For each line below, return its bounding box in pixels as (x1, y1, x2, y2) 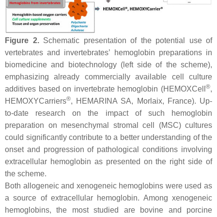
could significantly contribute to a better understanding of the (5, 133, 212, 142)
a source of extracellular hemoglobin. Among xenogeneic (5, 194, 212, 202)
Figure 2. (5, 36, 39, 45)
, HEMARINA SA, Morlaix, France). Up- (71, 97, 212, 106)
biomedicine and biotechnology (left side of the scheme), (5, 61, 212, 69)
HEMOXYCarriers (5, 97, 66, 106)
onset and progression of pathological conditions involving (5, 145, 212, 154)
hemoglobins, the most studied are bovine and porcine (5, 206, 212, 215)
